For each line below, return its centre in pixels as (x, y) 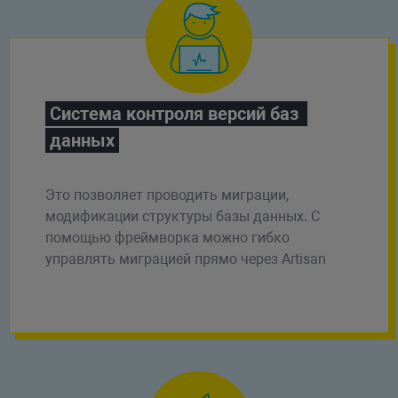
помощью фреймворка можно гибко (167, 237)
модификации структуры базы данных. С (182, 216)
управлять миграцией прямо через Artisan (185, 259)
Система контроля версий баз (174, 113)
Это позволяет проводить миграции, (167, 195)
